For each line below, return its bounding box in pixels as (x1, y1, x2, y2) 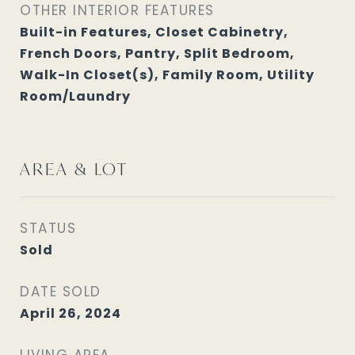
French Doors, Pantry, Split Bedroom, (20, 44, 295, 63)
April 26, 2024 (20, 304, 121, 323)
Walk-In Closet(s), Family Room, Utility (20, 66, 315, 84)
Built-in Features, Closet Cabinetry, (20, 23, 288, 41)
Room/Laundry (20, 87, 131, 105)
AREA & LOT (20, 158, 128, 180)
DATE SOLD (20, 282, 101, 301)
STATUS (20, 219, 76, 238)
